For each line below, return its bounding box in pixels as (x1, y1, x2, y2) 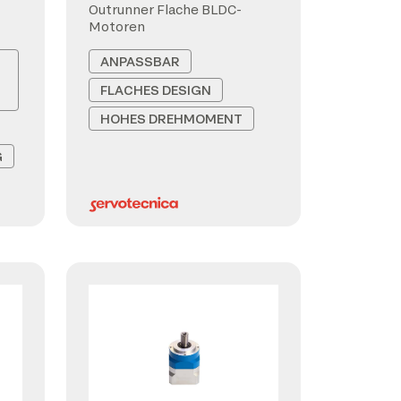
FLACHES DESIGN (100, 82, 211, 98)
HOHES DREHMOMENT (100, 111, 243, 126)
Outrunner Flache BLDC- (89, 2, 242, 17)
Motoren (89, 19, 145, 34)
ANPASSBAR (100, 54, 180, 69)
